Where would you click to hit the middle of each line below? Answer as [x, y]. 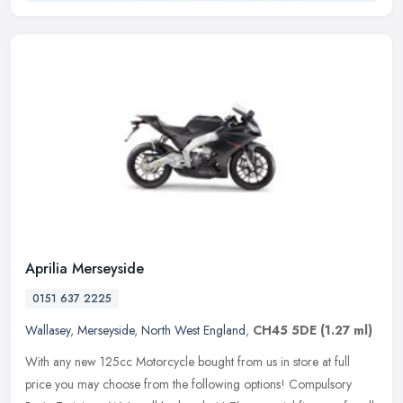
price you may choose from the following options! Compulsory [188, 384]
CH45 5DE [285, 330]
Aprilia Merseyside [85, 268]
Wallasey [48, 330]
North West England [193, 330]
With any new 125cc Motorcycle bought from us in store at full [188, 361]
